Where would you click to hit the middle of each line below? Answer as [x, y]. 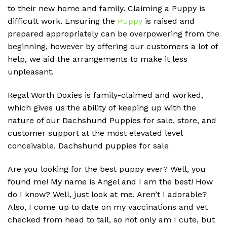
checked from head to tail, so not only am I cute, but [111, 219]
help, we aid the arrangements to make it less [98, 59]
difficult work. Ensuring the [63, 21]
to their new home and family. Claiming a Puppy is [106, 8]
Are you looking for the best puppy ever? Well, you [107, 169]
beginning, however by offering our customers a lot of [113, 46]
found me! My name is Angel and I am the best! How [110, 181]
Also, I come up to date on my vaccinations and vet [108, 207]
